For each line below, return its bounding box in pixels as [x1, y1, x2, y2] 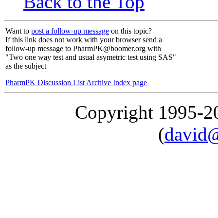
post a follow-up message [31, 27, 109, 36]
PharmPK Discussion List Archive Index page [5, 78, 147, 87]
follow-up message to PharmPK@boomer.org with [5, 44, 161, 53]
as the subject [5, 62, 46, 71]
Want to [5, 27, 31, 36]
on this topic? [109, 27, 152, 36]
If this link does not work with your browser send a [5, 36, 162, 44]
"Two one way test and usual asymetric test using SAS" [5, 53, 176, 62]
